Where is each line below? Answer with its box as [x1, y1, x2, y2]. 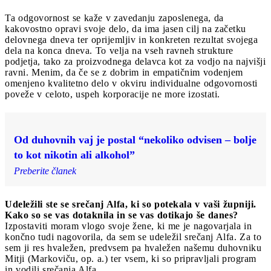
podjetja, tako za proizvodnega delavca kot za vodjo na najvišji [5, 56, 266, 67]
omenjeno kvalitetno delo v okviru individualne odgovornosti [5, 78, 258, 89]
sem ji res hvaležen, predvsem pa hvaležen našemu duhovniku [5, 243, 261, 253]
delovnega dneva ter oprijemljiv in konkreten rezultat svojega [5, 34, 258, 45]
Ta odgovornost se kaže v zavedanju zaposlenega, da [5, 13, 224, 24]
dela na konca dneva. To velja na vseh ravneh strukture [5, 45, 233, 56]
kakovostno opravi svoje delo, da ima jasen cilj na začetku [5, 24, 246, 34]
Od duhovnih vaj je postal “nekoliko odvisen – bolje [14, 134, 256, 146]
